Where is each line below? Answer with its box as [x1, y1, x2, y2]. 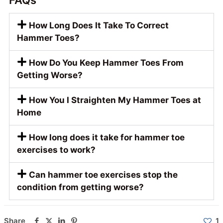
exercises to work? [17, 145, 96, 155]
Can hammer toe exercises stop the [29, 170, 178, 180]
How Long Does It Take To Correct [29, 20, 169, 31]
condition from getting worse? [17, 182, 144, 193]
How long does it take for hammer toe [29, 132, 185, 143]
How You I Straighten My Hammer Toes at [29, 95, 201, 106]
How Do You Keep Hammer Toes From [29, 58, 184, 68]
